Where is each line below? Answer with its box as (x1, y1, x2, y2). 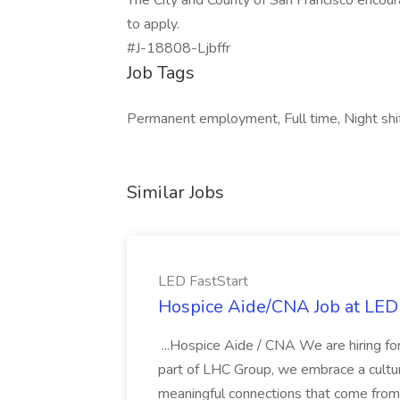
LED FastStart (158, 271, 248, 291)
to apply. (127, 14, 179, 34)
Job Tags (127, 61, 195, 85)
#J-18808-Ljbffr (127, 38, 230, 58)
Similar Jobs (127, 180, 224, 204)
